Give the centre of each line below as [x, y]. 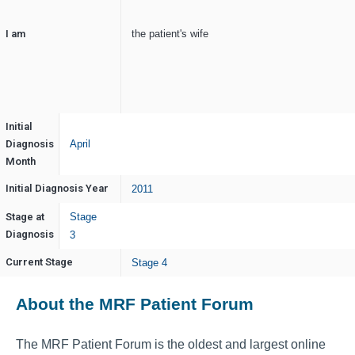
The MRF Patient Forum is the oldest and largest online [171, 344]
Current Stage [39, 262]
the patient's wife [170, 34]
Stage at [25, 217]
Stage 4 [149, 263]
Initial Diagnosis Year [57, 189]
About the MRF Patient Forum [135, 304]
